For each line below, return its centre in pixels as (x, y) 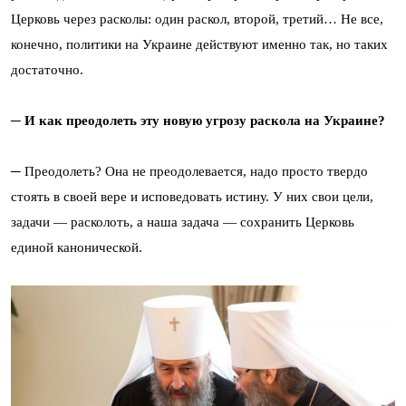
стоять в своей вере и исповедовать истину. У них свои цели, (192, 197)
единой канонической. (77, 248)
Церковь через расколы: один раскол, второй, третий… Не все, (197, 19)
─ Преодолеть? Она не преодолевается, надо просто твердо (189, 172)
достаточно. (47, 70)
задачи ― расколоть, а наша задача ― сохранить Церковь (183, 222)
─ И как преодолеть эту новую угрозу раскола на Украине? (198, 121)
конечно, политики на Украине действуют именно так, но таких (199, 45)
